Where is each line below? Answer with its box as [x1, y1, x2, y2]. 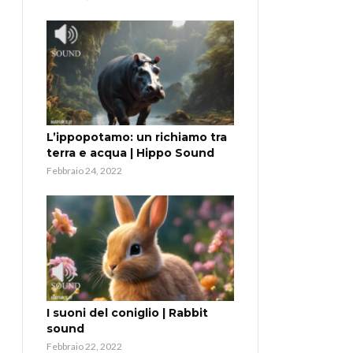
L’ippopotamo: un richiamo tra [46, 130, 227, 145]
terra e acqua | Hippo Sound [46, 146, 214, 161]
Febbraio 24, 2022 [46, 165, 122, 177]
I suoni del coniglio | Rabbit [46, 306, 208, 321]
